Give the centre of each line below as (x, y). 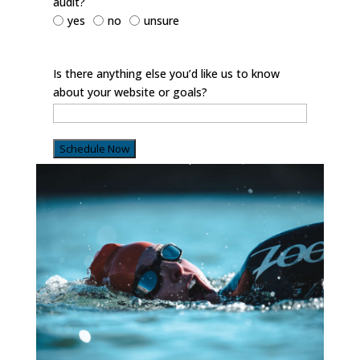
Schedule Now (94, 149)
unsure (161, 20)
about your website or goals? (130, 92)
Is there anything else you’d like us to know (166, 74)
